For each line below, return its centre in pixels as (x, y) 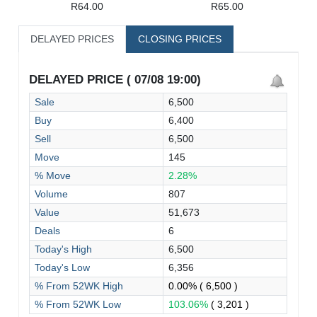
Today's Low (63, 267)
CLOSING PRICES (180, 39)
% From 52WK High (79, 286)
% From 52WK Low (78, 304)
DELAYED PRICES (73, 39)
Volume (52, 194)
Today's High (64, 249)
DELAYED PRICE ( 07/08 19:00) (115, 79)
